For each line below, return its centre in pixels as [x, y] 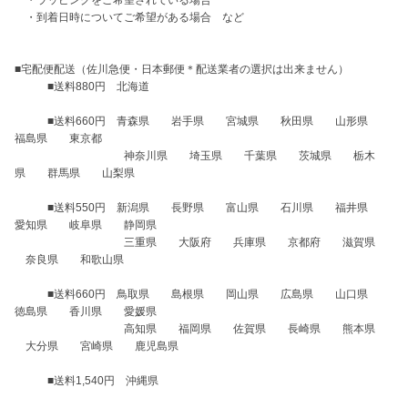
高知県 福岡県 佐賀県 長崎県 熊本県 [200, 329]
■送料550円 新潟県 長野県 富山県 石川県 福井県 [202, 208]
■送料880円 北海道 [82, 87]
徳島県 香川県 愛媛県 [91, 311]
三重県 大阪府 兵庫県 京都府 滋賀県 [200, 242]
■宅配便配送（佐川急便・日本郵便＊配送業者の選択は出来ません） [182, 69]
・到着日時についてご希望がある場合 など [129, 17]
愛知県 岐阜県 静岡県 [86, 225]
